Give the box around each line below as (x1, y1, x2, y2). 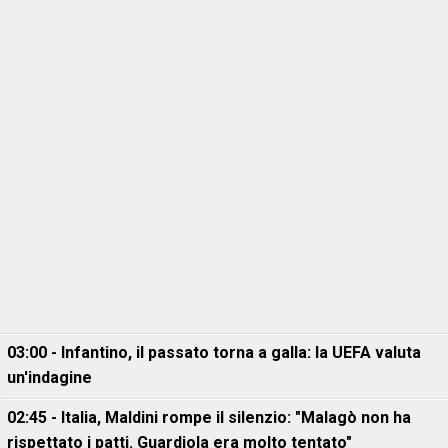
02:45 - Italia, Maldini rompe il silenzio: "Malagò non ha (7, 408, 411, 428)
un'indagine (7, 368, 92, 388)
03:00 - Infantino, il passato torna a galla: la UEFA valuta (7, 343, 421, 363)
